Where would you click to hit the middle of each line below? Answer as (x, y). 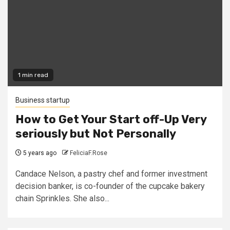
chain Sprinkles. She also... (62, 198)
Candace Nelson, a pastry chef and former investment (111, 174)
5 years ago (39, 153)
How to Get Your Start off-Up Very (111, 119)
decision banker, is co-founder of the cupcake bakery (110, 186)
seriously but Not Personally (96, 133)
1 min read (33, 75)
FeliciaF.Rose (89, 153)
